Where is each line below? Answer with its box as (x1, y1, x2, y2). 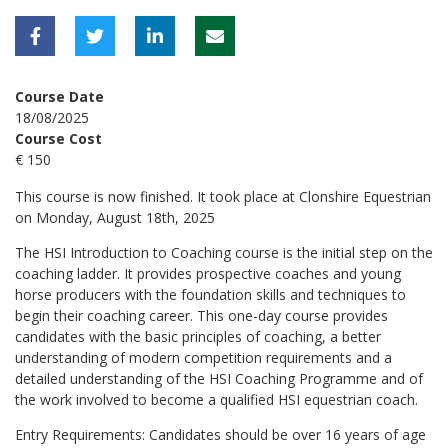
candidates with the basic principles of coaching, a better (15, 326, 381, 346)
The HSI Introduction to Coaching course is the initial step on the (15, 242, 433, 262)
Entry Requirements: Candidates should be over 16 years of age (15, 424, 426, 444)
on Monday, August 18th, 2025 (15, 207, 215, 227)
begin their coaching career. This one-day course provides (15, 305, 388, 325)
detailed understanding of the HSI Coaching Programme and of (15, 368, 423, 388)
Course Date (15, 86, 104, 106)
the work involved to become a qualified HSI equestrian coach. (15, 389, 418, 409)
